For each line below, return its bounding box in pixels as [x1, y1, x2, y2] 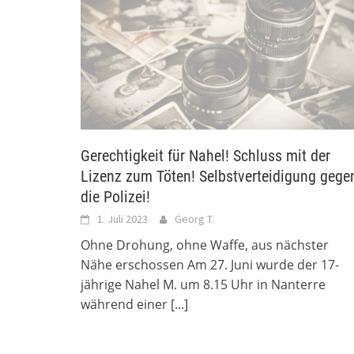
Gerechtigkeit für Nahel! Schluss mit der [81, 145, 330, 165]
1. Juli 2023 [97, 211, 148, 226]
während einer [81, 295, 171, 313]
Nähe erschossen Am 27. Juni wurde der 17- [81, 255, 339, 273]
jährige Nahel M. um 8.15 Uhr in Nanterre [81, 275, 326, 293]
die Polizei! [81, 186, 150, 206]
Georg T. [175, 211, 214, 226]
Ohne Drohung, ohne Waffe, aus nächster [81, 235, 329, 254]
